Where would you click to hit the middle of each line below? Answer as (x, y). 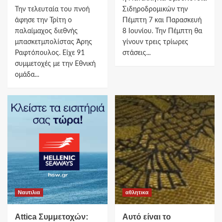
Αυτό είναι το (146, 217)
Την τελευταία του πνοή (52, 9)
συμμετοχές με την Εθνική (55, 64)
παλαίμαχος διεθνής (46, 31)
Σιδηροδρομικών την (155, 9)
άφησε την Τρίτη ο (43, 20)
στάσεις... (136, 53)
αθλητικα (137, 192)
